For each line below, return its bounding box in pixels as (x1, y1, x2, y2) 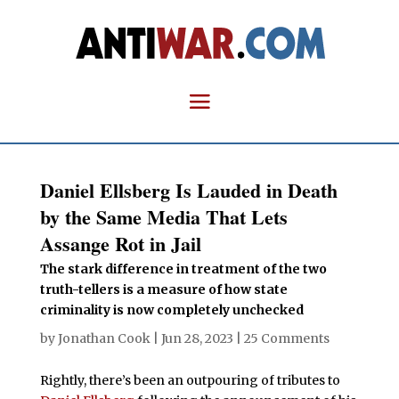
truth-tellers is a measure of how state (39, 281, 288, 297)
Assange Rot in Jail (39, 229, 201, 258)
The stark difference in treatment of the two (39, 261, 327, 277)
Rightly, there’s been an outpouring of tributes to (39, 372, 340, 388)
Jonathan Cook (57, 330, 151, 346)
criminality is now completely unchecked (39, 302, 304, 318)
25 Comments (243, 330, 330, 346)
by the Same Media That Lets (39, 202, 288, 232)
